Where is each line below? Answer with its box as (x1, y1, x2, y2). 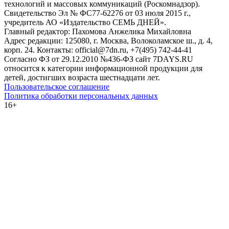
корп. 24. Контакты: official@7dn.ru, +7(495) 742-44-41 (4, 45, 192, 54)
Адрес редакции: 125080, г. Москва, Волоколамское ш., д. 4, (4, 36, 213, 45)
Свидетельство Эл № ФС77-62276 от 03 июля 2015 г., (4, 8, 191, 17)
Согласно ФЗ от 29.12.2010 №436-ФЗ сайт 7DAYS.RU (4, 54, 193, 63)
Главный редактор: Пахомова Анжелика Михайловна (4, 27, 191, 36)
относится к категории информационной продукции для (4, 63, 202, 73)
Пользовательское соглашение (4, 82, 109, 91)
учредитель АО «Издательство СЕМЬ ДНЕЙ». (4, 17, 166, 27)
